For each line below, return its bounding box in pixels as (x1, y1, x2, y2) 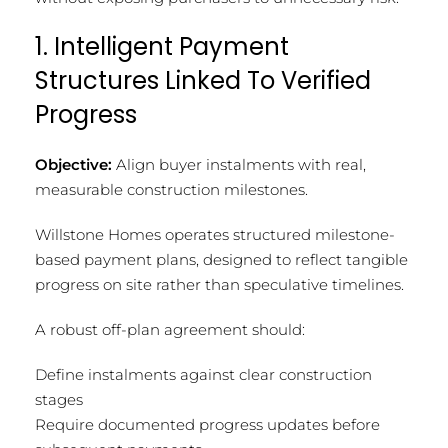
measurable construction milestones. (35, 179, 308, 199)
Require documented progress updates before (35, 414, 380, 434)
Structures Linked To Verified (35, 63, 371, 97)
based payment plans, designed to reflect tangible (35, 249, 408, 269)
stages (35, 389, 83, 409)
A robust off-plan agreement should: (35, 319, 305, 339)
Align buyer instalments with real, (112, 154, 366, 174)
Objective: (35, 154, 112, 174)
